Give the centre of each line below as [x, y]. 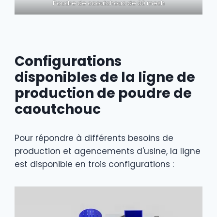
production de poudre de [103, 93]
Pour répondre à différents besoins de [94, 138]
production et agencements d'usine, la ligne [108, 151]
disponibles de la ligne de [105, 77]
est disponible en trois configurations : [94, 164]
